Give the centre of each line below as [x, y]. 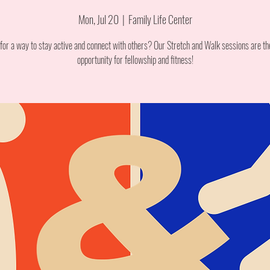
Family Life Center [160, 19]
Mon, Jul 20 [98, 19]
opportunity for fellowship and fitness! [135, 60]
